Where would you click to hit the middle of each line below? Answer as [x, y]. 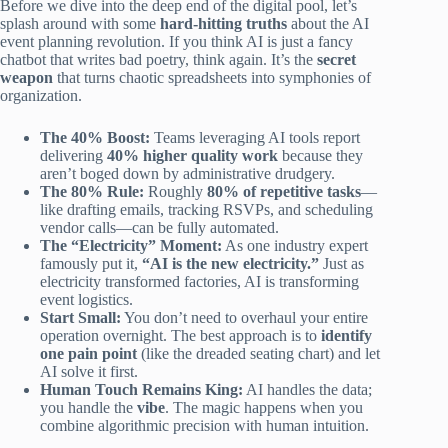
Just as [341, 264]
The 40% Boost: [95, 138]
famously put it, [91, 264]
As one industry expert [295, 246]
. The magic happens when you [264, 408]
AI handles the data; [307, 390]
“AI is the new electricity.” [230, 264]
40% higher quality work [192, 156]
